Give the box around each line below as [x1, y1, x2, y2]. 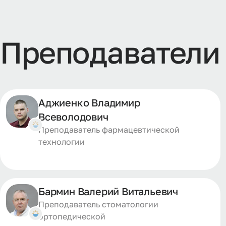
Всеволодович [38, 110, 108, 123]
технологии [38, 137, 85, 147]
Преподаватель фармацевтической [38, 125, 180, 135]
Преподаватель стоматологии [38, 199, 158, 209]
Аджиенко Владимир [38, 96, 140, 108]
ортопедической [38, 211, 105, 221]
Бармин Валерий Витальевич [38, 185, 178, 197]
